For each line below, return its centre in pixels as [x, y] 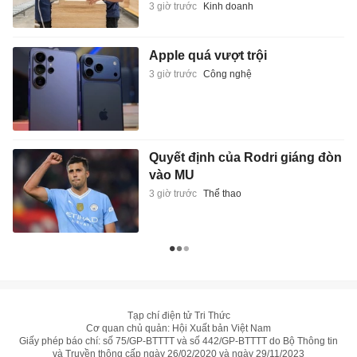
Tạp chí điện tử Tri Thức [178, 316]
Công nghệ [227, 74]
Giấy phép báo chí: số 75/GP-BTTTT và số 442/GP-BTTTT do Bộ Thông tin [178, 341]
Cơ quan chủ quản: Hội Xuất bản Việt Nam [178, 329]
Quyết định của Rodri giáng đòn [245, 158]
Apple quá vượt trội [208, 55]
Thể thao [222, 194]
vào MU [171, 175]
